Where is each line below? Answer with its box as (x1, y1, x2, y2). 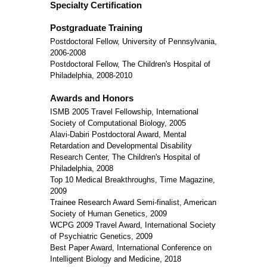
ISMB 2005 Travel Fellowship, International (50, 107, 198, 116)
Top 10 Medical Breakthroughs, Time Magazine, (50, 175, 215, 184)
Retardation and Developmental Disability (50, 141, 192, 150)
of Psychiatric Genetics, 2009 (50, 232, 153, 241)
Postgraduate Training (50, 23, 142, 33)
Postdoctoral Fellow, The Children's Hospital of (50, 60, 210, 69)
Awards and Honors (50, 93, 133, 103)
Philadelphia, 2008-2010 (50, 71, 132, 80)
